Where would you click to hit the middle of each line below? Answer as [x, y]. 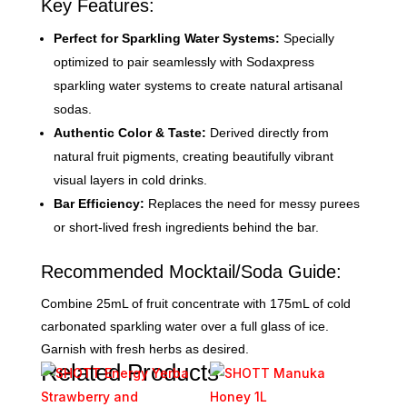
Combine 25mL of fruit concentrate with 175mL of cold [195, 303]
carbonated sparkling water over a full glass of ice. [184, 326]
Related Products [129, 372]
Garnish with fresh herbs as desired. [144, 348]
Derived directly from [267, 132]
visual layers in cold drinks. [130, 179]
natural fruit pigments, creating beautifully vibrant [193, 156]
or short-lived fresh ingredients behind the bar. [186, 227]
